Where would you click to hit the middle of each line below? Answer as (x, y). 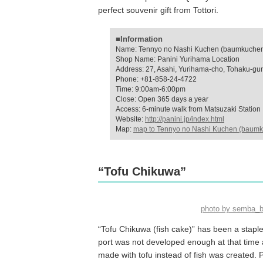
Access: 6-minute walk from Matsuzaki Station (188, 109)
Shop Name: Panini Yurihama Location (178, 59)
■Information (139, 39)
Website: (130, 119)
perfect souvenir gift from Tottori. (158, 10)
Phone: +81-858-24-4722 (156, 79)
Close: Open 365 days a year (162, 99)
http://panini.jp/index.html (185, 119)
